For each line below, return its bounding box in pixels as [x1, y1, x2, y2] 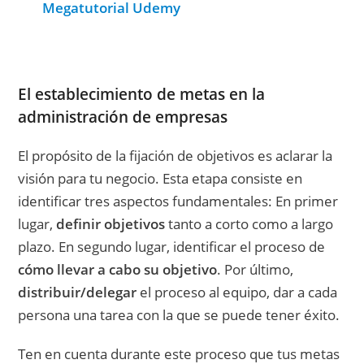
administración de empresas [18, 106, 228, 128]
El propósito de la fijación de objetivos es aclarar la [18, 146, 333, 166]
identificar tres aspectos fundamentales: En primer [18, 192, 339, 211]
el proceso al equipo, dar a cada [136, 283, 338, 302]
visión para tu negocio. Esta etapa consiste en [18, 169, 303, 188]
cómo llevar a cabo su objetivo [18, 260, 218, 279]
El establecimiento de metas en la [18, 84, 266, 106]
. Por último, [217, 260, 294, 279]
